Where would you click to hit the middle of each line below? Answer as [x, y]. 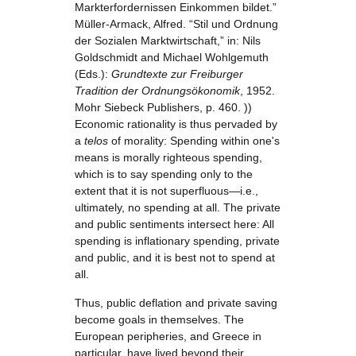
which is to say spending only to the [164, 174]
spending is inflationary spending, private [177, 241]
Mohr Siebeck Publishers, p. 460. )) [163, 107]
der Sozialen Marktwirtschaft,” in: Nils [168, 41]
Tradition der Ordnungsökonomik [157, 91]
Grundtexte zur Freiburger [177, 74]
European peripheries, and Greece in [168, 336]
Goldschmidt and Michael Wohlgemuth [172, 57]
